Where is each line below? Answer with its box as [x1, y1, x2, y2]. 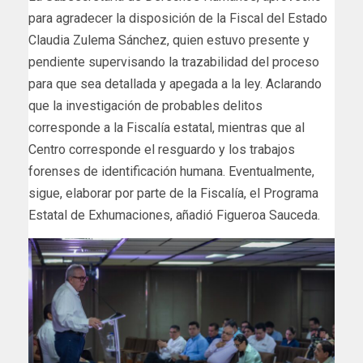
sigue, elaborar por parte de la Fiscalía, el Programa [28, 186, 318, 202]
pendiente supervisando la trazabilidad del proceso [28, 54, 319, 70]
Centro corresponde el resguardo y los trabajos [28, 142, 295, 158]
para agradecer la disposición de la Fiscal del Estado [28, 11, 327, 27]
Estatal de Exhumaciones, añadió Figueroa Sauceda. [28, 207, 320, 224]
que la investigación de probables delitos [28, 98, 263, 114]
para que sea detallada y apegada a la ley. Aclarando [28, 76, 322, 92]
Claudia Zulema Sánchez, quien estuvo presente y [28, 32, 310, 49]
